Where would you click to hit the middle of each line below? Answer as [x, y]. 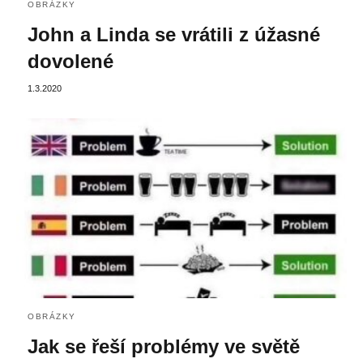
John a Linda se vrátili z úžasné [174, 35]
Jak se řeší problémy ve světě [164, 346]
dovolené [70, 62]
